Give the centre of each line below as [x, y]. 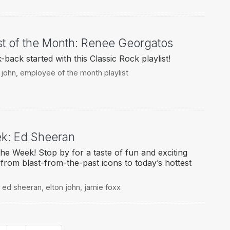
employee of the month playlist [74, 73]
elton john [63, 187]
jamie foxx [102, 187]
